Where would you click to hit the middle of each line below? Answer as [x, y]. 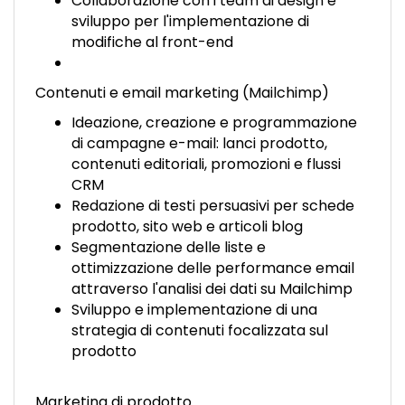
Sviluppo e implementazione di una [194, 310]
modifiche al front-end [152, 42]
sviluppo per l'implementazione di [190, 21]
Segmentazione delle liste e [169, 247]
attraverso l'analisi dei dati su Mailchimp [212, 289]
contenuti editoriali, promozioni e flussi [206, 164]
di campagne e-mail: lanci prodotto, [199, 143]
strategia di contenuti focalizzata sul [200, 330]
